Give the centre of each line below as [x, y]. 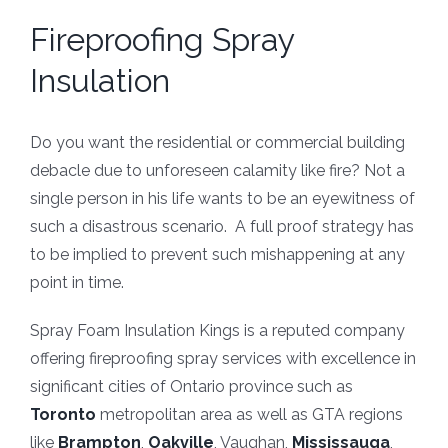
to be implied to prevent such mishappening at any [217, 255]
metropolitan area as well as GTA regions [249, 415]
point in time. [77, 283]
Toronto [63, 415]
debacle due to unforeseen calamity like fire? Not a [217, 171]
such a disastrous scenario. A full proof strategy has [222, 227]
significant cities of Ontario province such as [191, 387]
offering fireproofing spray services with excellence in [223, 359]
